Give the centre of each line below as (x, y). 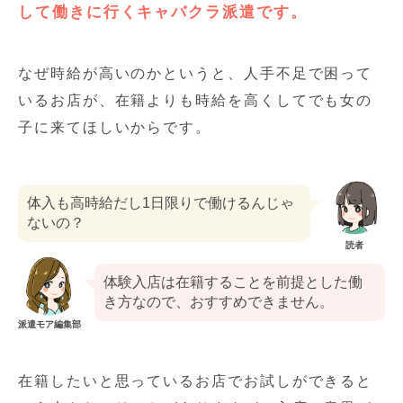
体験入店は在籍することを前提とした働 (233, 282)
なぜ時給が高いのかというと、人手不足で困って (196, 73)
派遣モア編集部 (49, 324)
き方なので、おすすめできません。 (219, 301)
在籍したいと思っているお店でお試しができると (196, 381)
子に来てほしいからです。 (115, 127)
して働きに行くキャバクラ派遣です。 (163, 12)
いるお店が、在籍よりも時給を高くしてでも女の (196, 100)
